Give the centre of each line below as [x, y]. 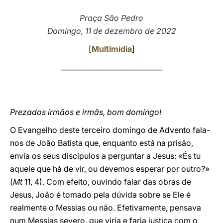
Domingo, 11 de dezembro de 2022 [111, 31]
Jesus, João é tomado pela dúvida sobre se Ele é [100, 195]
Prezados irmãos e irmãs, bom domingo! [86, 112]
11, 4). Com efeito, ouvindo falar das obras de [107, 182]
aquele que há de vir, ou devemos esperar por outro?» [110, 169]
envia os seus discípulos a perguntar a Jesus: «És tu [105, 156]
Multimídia [111, 49]
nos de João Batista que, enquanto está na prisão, [102, 143]
